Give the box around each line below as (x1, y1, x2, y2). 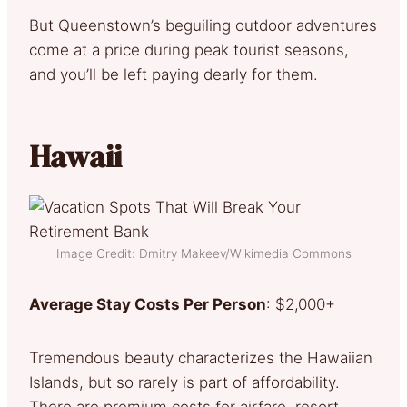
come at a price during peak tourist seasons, (29, 40, 349, 59)
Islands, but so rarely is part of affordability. (29, 372, 340, 392)
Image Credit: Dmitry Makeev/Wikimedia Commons (55, 245, 352, 261)
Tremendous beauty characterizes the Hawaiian (29, 348, 372, 367)
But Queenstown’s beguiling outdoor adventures (29, 15, 377, 35)
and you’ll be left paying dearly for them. (29, 65, 327, 84)
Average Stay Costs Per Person (29, 294, 266, 313)
